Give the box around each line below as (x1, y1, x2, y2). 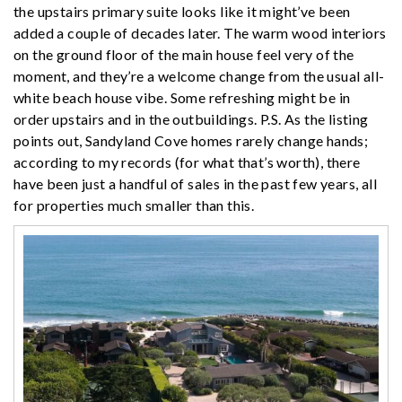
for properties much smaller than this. (13, 197, 255, 214)
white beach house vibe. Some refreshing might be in (13, 89, 351, 107)
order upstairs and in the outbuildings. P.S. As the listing (13, 110, 369, 128)
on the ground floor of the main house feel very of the (13, 46, 354, 64)
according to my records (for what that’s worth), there (13, 153, 361, 171)
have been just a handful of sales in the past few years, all (13, 175, 377, 193)
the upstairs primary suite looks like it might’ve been (13, 3, 351, 21)
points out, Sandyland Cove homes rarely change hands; (13, 132, 369, 150)
